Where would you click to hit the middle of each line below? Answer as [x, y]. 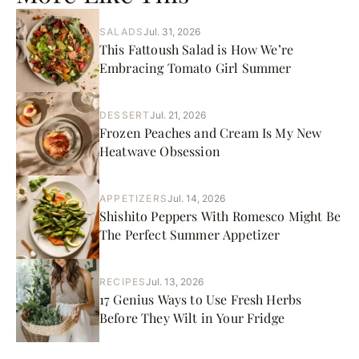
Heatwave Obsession [160, 151]
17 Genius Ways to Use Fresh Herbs [201, 299]
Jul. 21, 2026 [178, 115]
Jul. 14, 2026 [196, 198]
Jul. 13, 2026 [175, 281]
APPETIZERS [133, 198]
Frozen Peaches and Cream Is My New [211, 132]
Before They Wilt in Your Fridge [192, 317]
